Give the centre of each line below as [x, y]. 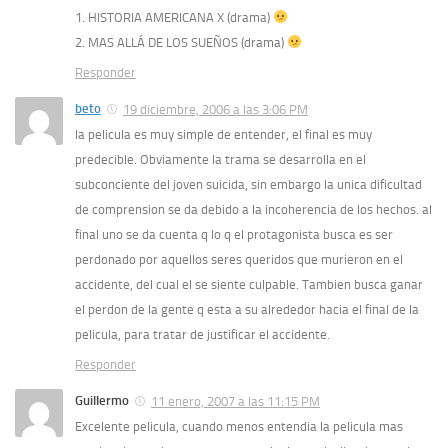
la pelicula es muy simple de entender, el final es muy [223, 134]
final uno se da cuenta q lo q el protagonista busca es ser [234, 234]
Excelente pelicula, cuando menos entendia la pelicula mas [239, 426]
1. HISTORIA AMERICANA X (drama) [174, 17]
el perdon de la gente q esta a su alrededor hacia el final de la [247, 309]
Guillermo [102, 400]
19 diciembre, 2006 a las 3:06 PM [215, 109]
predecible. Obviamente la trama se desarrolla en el [220, 159]
